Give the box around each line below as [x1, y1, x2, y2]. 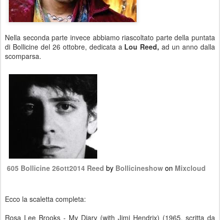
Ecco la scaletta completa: [5, 194, 86, 204]
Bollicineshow [115, 163, 163, 173]
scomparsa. [5, 51, 41, 61]
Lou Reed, [124, 42, 162, 52]
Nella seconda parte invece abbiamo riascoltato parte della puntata [5, 32, 215, 42]
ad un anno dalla [162, 42, 216, 52]
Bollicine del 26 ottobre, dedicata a [12, 42, 125, 52]
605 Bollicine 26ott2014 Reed [7, 163, 104, 173]
